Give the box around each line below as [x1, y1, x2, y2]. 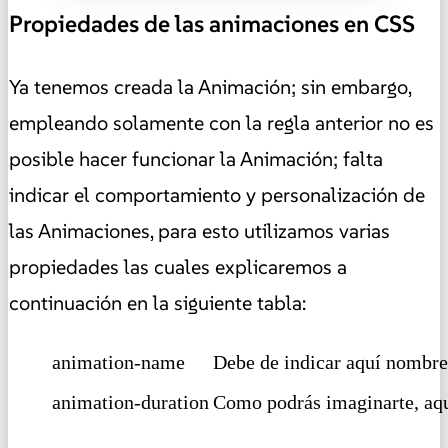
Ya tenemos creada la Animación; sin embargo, [9, 73, 411, 100]
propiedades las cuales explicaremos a [9, 253, 347, 280]
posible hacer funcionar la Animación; [9, 145, 343, 172]
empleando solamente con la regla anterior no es [9, 109, 434, 136]
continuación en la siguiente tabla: [9, 289, 306, 316]
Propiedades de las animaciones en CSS [9, 9, 415, 40]
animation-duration [52, 390, 209, 413]
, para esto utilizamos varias [150, 217, 390, 244]
